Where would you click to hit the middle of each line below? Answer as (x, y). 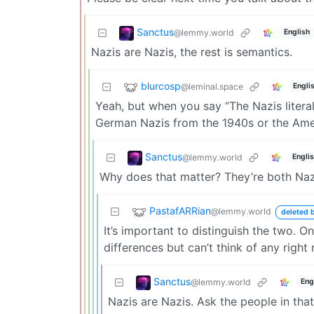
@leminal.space (212, 86)
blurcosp (161, 86)
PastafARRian (180, 210)
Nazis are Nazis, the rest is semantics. (192, 52)
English (296, 32)
